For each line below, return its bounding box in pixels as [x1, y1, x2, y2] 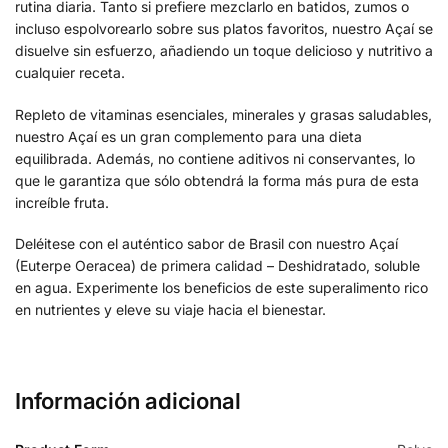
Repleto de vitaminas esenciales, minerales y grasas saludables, [15, 105, 432, 123]
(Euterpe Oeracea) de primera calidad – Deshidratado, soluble [15, 256, 420, 274]
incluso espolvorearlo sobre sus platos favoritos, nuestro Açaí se [15, 20, 433, 38]
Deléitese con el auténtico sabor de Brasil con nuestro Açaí [15, 234, 398, 252]
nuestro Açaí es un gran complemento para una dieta [15, 127, 362, 145]
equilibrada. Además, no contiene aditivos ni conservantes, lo [15, 149, 415, 167]
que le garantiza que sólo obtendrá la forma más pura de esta [15, 171, 419, 189]
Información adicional [15, 388, 241, 415]
